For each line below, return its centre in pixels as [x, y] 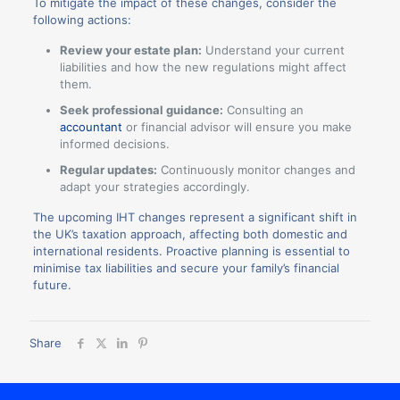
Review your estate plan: [130, 50]
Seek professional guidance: [141, 109]
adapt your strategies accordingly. [154, 186]
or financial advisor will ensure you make [237, 126]
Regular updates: [108, 169]
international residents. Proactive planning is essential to [191, 250]
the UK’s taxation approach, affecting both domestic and [190, 233]
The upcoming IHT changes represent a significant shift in [195, 217]
